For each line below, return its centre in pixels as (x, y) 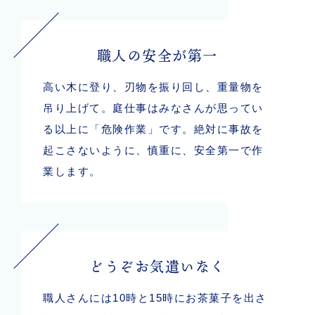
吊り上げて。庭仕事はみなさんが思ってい (153, 108)
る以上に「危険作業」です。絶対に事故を (153, 129)
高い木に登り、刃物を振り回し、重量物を (153, 86)
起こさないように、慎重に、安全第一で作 (153, 150)
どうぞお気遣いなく (157, 266)
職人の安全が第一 (157, 55)
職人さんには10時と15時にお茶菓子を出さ (155, 297)
